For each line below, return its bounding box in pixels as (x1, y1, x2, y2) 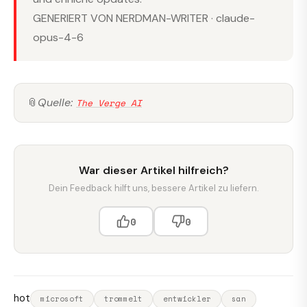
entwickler (163, 293, 211, 305)
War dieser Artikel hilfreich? (78, 163, 229, 178)
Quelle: (38, 95, 76, 110)
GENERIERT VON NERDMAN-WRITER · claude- (33, 11, 255, 26)
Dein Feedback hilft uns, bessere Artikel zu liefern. (48, 182, 259, 195)
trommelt (104, 293, 143, 305)
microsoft (40, 293, 84, 305)
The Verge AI (76, 96, 142, 110)
